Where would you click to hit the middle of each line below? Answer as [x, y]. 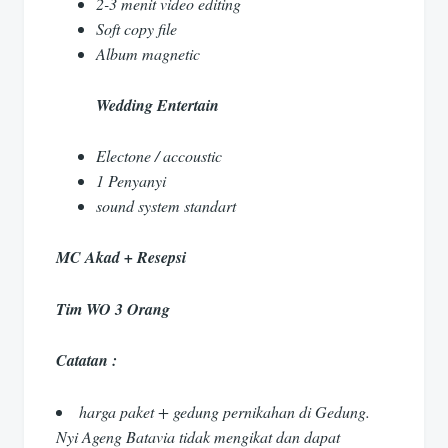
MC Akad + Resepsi [121, 256]
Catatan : [86, 360]
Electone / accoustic [159, 156]
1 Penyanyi [131, 181]
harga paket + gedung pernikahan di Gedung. [224, 411]
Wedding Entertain [157, 104]
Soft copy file [136, 29]
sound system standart [166, 206]
